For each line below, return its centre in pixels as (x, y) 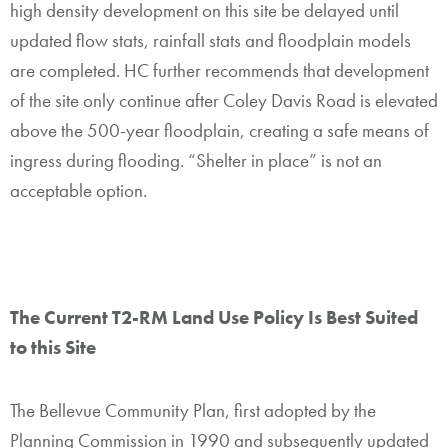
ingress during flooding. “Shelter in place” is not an (196, 161)
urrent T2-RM (112, 317)
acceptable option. (78, 191)
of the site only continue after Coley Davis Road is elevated (224, 101)
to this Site (53, 347)
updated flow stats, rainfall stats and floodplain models (210, 41)
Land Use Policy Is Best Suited (293, 317)
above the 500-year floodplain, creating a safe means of (219, 131)
